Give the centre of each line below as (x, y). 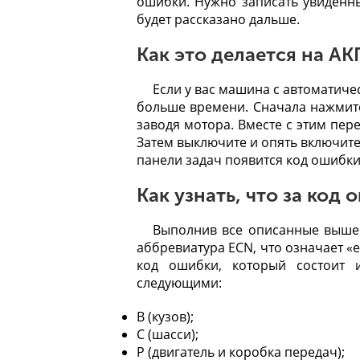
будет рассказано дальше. (218, 19)
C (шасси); (168, 334)
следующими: (179, 283)
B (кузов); (165, 317)
